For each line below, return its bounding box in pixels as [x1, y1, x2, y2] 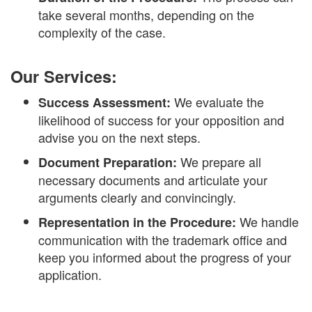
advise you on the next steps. [38, 128, 201, 147]
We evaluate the [171, 93, 264, 111]
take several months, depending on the [38, 5, 254, 24]
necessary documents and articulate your [38, 171, 267, 189]
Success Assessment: [38, 93, 171, 112]
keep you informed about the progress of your [38, 248, 291, 267]
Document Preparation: [38, 153, 180, 172]
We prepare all [180, 153, 261, 171]
